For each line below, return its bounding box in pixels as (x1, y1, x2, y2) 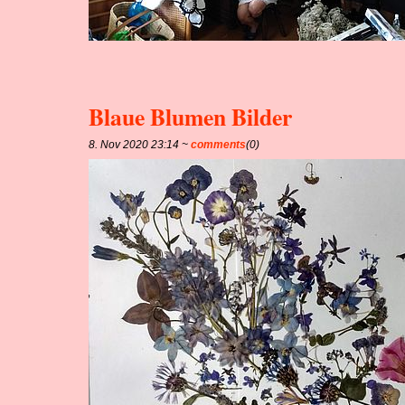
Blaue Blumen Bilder (89, 99, 293, 134)
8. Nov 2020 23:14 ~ (89, 137, 192, 151)
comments (191, 137, 247, 151)
